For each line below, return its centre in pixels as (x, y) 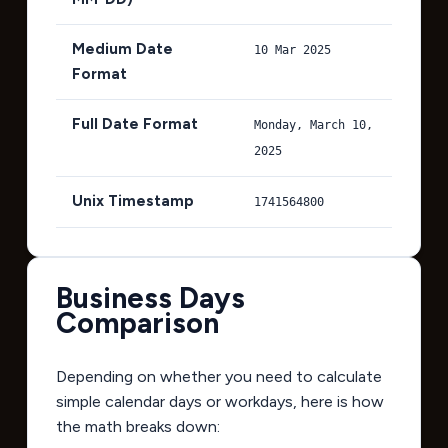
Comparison (137, 322)
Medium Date (122, 48)
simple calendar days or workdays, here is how (219, 401)
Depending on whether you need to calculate (218, 376)
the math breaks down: (137, 426)
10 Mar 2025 (292, 49)
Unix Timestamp (132, 200)
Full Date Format (134, 123)
